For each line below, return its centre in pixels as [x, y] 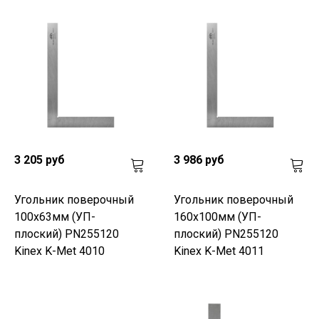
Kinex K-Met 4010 [59, 251]
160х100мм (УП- [218, 216]
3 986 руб [199, 159]
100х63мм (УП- [55, 216]
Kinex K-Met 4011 [219, 251]
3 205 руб [40, 159]
